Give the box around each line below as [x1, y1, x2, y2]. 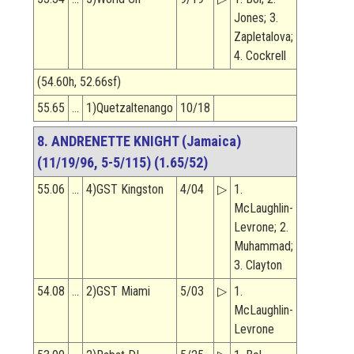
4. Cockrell [234, 48, 286, 64]
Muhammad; [234, 239, 293, 254]
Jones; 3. [234, 10, 278, 26]
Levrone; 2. [234, 220, 288, 235]
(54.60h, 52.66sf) [37, 74, 121, 90]
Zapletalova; [234, 29, 293, 45]
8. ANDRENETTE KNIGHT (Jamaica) [37, 133, 241, 150]
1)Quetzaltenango [86, 100, 173, 116]
